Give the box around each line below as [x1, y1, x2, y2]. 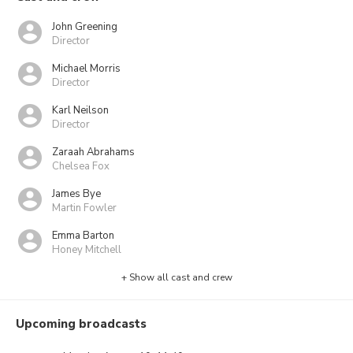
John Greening [52, 19, 117, 34]
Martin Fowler [52, 200, 117, 215]
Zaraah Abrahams [52, 144, 135, 159]
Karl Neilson [52, 102, 109, 117]
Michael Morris [52, 61, 121, 76]
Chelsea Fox [52, 158, 110, 173]
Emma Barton [52, 228, 114, 243]
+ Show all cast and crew [121, 271, 232, 284]
